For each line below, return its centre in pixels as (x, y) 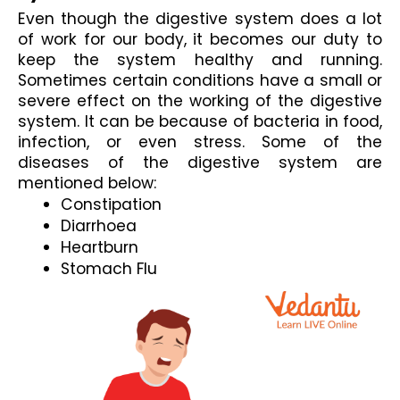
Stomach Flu (109, 268)
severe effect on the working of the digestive (200, 100)
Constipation (111, 204)
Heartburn (100, 247)
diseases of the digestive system (187, 162)
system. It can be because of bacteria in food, (200, 121)
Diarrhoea (99, 225)
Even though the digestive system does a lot (200, 18)
